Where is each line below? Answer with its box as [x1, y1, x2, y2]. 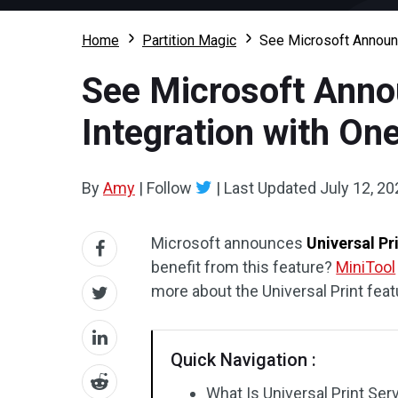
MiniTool [336, 258, 396, 276]
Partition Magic [142, 32, 236, 49]
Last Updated [220, 179, 320, 197]
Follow [143, 179, 195, 197]
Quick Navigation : [171, 349, 317, 370]
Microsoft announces [151, 234, 307, 252]
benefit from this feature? [151, 258, 337, 276]
